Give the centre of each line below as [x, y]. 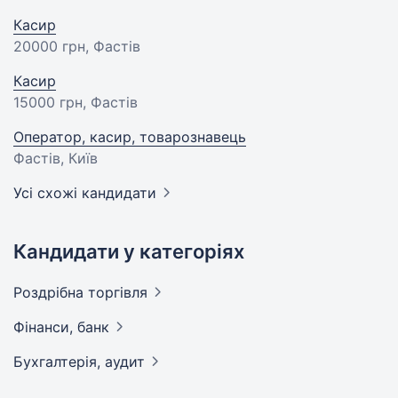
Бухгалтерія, [59, 362]
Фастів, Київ [56, 158]
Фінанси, [45, 327]
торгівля [118, 292]
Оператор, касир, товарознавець [130, 137]
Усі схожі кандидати [85, 193]
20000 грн [49, 46]
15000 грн [48, 102]
